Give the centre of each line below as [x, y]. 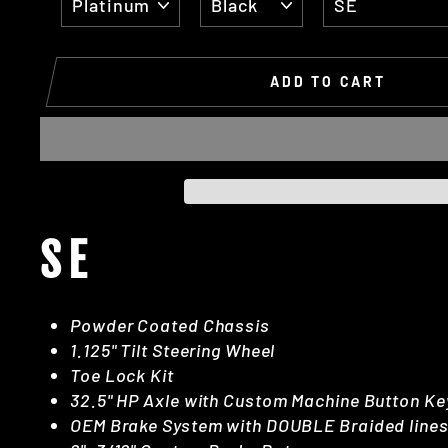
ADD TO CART [328, 81]
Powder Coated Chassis [170, 324]
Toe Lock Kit [122, 374]
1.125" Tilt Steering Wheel [173, 349]
